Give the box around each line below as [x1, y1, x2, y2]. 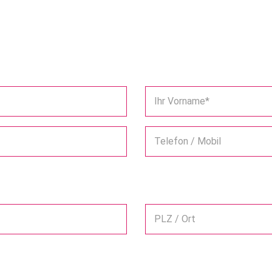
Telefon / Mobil [154, 135, 221, 148]
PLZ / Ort [154, 213, 195, 225]
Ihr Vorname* [154, 95, 209, 107]
